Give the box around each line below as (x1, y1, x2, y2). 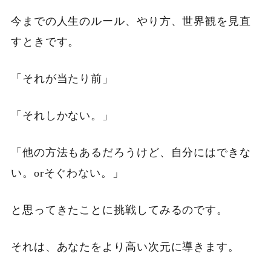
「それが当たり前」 (10, 73, 114, 85)
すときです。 (10, 36, 80, 48)
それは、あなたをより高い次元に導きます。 (10, 241, 240, 253)
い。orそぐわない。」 (10, 167, 124, 180)
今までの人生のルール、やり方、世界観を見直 (10, 15, 251, 28)
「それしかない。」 (10, 109, 114, 122)
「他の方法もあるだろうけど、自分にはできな (10, 146, 251, 159)
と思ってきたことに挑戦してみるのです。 (10, 204, 229, 217)
